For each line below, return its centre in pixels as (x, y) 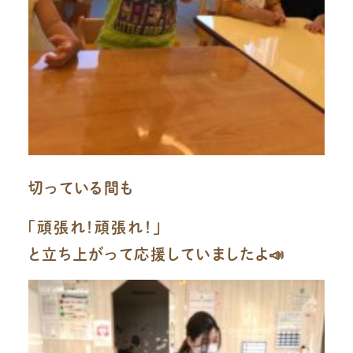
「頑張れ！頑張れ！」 (95, 227)
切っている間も (82, 188)
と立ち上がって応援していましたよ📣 (157, 254)
